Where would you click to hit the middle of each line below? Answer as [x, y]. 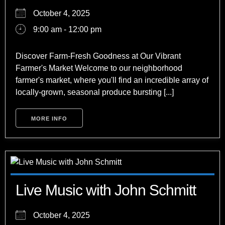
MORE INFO [49, 118]
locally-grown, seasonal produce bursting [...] [95, 92]
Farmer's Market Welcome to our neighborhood [99, 68]
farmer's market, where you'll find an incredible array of [112, 80]
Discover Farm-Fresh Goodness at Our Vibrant [98, 56]
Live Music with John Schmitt [106, 190]
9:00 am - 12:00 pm [67, 29]
